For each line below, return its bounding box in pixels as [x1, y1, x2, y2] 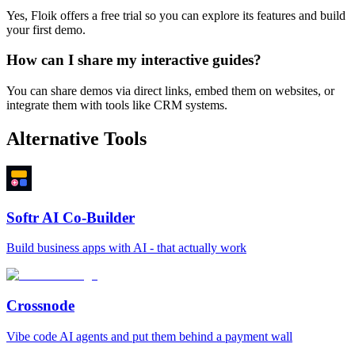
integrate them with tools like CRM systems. [6, 98, 227, 113]
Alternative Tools [6, 128, 147, 150]
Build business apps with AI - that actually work [6, 241, 246, 255]
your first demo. [6, 22, 86, 36]
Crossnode [6, 297, 74, 315]
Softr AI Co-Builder [6, 208, 135, 226]
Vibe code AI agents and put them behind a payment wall [6, 329, 292, 343]
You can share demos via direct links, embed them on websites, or [6, 84, 334, 98]
